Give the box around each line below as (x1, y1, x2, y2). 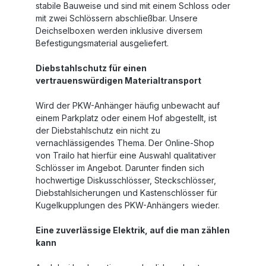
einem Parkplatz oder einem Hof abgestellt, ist (36, 113, 217, 123)
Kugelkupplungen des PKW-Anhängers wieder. (36, 200, 224, 210)
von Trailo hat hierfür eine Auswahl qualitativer (36, 150, 216, 160)
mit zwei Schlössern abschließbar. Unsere (36, 13, 198, 23)
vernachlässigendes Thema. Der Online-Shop (36, 138, 214, 148)
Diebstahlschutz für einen (36, 63, 147, 73)
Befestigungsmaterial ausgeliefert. (36, 38, 173, 48)
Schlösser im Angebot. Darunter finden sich (36, 163, 204, 173)
